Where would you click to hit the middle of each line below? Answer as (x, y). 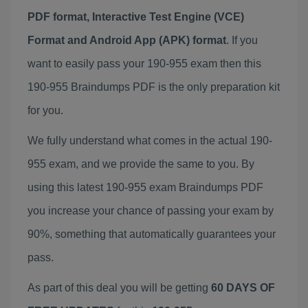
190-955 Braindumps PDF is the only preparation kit (154, 87)
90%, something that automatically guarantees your (152, 234)
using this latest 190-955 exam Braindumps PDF (145, 187)
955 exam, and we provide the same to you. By (141, 164)
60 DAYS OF (243, 288)
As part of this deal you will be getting (119, 288)
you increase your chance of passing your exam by (151, 211)
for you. (45, 110)
